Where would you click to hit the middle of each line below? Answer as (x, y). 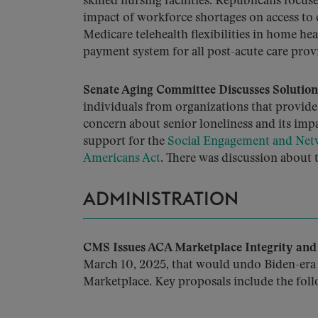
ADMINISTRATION (161, 199)
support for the (125, 142)
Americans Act (122, 159)
